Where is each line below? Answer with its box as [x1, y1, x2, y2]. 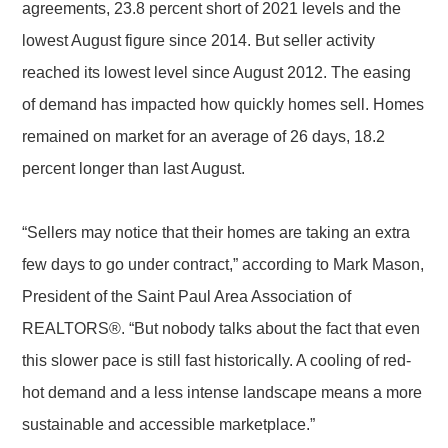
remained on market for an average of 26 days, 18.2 [22, 128, 386, 145]
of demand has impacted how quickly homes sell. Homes [22, 96, 425, 113]
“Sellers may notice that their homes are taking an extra [22, 224, 411, 241]
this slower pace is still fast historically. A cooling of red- [22, 352, 412, 369]
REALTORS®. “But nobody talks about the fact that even [22, 320, 421, 337]
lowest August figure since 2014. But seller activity [22, 32, 376, 49]
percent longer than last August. [22, 160, 246, 177]
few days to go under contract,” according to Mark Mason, [22, 256, 425, 273]
